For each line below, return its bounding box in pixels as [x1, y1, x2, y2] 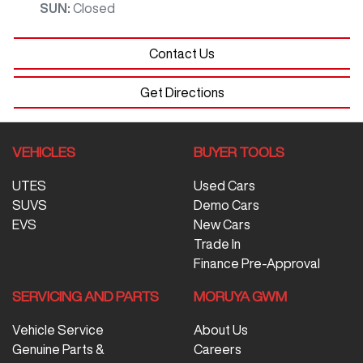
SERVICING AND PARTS [12, 288, 159, 303]
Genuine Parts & [12, 342, 105, 356]
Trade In [194, 237, 241, 250]
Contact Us [149, 46, 215, 60]
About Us [194, 322, 248, 336]
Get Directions [139, 85, 224, 99]
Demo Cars [194, 198, 259, 211]
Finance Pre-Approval [194, 256, 320, 270]
